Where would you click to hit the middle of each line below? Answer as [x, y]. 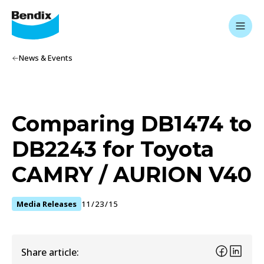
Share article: [50, 252]
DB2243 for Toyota [113, 149]
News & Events [46, 58]
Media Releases [47, 204]
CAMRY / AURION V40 [132, 174]
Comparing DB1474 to [132, 124]
